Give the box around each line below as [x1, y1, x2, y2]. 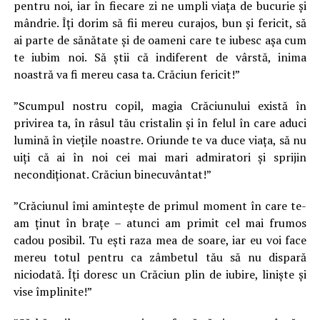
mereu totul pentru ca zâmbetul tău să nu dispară [13, 249, 307, 265]
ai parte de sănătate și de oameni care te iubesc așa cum [13, 32, 307, 48]
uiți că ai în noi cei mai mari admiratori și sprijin [13, 149, 307, 165]
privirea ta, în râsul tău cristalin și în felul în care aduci [13, 115, 307, 131]
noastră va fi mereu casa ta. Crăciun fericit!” [13, 66, 240, 82]
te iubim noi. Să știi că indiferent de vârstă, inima [13, 49, 307, 65]
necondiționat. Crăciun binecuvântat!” [13, 166, 211, 182]
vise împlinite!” [13, 284, 92, 299]
